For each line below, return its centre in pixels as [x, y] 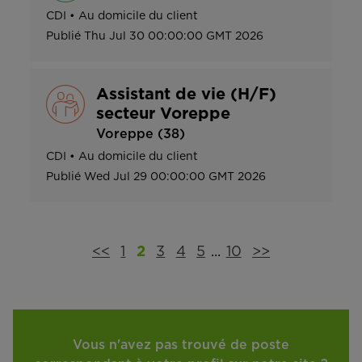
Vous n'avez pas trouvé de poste [181, 345]
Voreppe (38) [141, 135]
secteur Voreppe [163, 114]
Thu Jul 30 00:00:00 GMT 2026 [174, 37]
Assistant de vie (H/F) [186, 95]
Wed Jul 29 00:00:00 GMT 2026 [175, 177]
